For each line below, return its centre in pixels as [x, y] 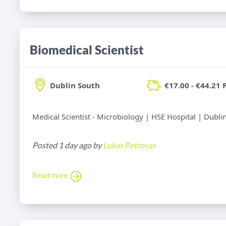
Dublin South [75, 86]
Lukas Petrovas [129, 145]
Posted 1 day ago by [68, 145]
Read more [51, 175]
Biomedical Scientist [87, 50]
